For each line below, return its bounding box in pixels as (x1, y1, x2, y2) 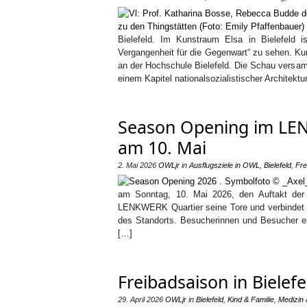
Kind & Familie (228, 295, 274, 304)
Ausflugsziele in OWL (189, 161, 260, 169)
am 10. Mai (118, 136, 206, 159)
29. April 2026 (118, 295, 163, 304)
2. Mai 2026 (118, 161, 156, 169)
